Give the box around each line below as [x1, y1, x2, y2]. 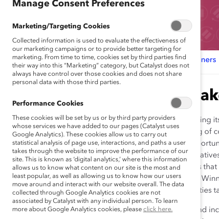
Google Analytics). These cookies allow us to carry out [12, 131, 167, 138]
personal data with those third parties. [12, 79, 121, 86]
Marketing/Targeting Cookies [12, 23, 110, 30]
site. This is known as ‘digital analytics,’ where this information [12, 156, 187, 163]
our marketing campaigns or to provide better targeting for [12, 46, 181, 52]
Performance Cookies [12, 100, 84, 107]
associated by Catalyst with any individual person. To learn [12, 198, 178, 204]
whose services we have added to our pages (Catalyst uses [12, 123, 179, 130]
